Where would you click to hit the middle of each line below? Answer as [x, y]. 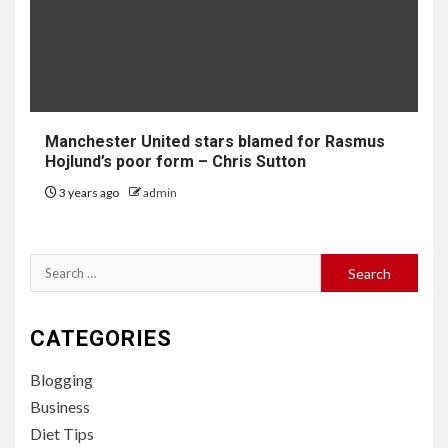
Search [54, 266]
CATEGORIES [101, 338]
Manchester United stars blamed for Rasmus [215, 141]
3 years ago [89, 192]
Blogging [61, 379]
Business [60, 406]
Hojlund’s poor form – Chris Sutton [175, 161]
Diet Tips [62, 433]
